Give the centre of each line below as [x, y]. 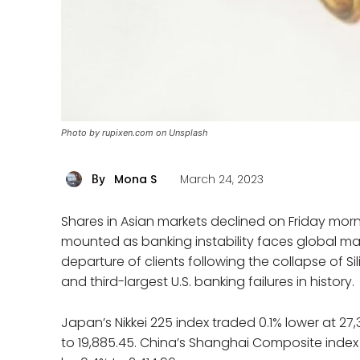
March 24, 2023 [222, 180]
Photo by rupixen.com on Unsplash [135, 132]
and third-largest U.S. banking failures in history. [208, 281]
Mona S [135, 179]
